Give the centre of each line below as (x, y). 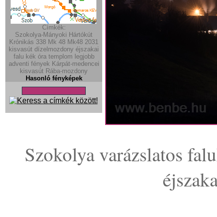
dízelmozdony (54, 49)
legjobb (84, 57)
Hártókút (81, 35)
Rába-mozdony (67, 71)
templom (60, 57)
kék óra (36, 57)
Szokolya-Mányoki (41, 35)
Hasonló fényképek (54, 78)
